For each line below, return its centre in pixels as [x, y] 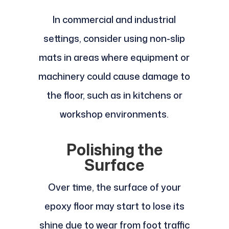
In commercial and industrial [114, 19]
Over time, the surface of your [114, 187]
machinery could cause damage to [114, 76]
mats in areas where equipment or [114, 57]
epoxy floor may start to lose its [114, 206]
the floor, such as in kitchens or [114, 95]
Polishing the [114, 149]
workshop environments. [114, 114]
